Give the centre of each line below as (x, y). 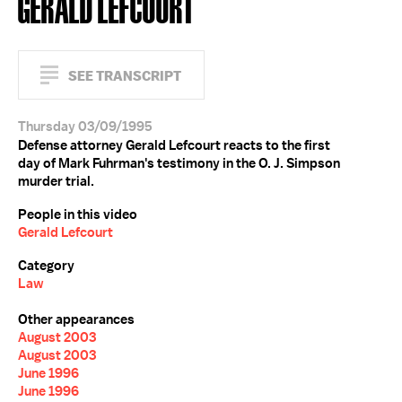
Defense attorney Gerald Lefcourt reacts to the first (174, 145)
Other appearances (76, 319)
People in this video (78, 214)
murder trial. (56, 181)
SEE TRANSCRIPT (125, 76)
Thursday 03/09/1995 (85, 127)
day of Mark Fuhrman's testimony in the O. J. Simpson (179, 163)
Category (46, 266)
